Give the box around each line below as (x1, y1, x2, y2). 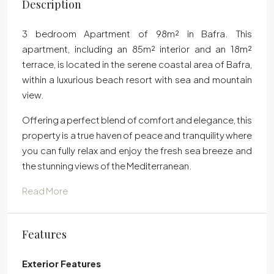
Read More (22, 185, 68, 197)
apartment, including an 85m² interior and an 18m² (22, 43, 252, 55)
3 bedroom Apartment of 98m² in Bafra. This (22, 28, 252, 40)
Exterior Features (22, 257, 101, 270)
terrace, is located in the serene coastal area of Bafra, (22, 58, 252, 70)
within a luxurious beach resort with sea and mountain (22, 73, 252, 86)
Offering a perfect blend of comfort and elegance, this (22, 114, 252, 126)
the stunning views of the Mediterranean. (22, 160, 192, 172)
